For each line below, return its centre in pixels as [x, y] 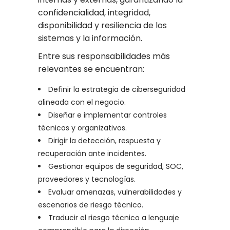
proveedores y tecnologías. [87, 179]
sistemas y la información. [90, 39]
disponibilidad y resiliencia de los [102, 26]
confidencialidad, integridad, [94, 13]
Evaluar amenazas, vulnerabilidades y [115, 192]
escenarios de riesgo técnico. [91, 205]
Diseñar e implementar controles [108, 115]
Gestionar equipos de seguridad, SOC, [116, 167]
